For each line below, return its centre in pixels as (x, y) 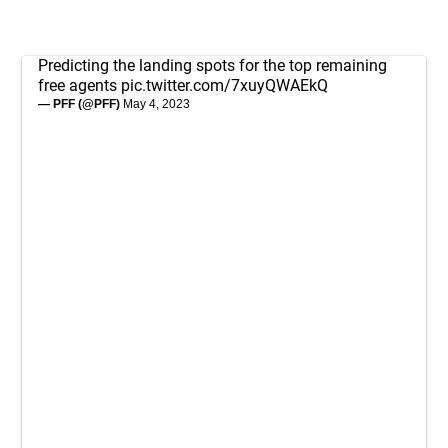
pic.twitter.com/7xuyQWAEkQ (224, 85)
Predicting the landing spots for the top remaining (212, 65)
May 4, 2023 (156, 104)
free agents (79, 85)
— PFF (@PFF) (80, 104)
